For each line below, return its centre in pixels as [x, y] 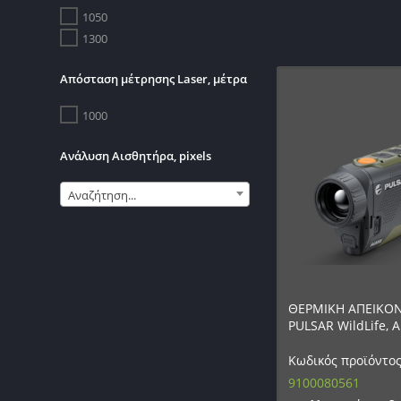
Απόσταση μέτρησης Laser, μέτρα [154, 79]
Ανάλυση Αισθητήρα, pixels [136, 156]
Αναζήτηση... [102, 196]
